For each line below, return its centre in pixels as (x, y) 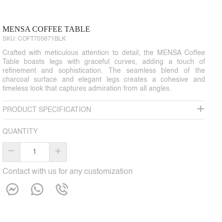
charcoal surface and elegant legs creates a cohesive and (104, 80)
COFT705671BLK (42, 39)
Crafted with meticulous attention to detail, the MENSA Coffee (104, 53)
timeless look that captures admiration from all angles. (87, 89)
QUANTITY (20, 132)
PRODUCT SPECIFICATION (47, 110)
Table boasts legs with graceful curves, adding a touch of (104, 62)
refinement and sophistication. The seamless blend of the (104, 71)
